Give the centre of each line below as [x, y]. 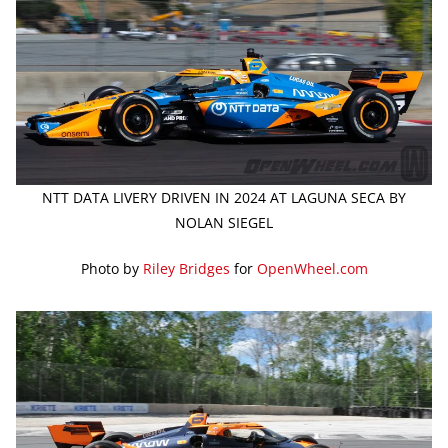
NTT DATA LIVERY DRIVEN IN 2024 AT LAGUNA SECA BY [224, 197]
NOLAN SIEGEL [224, 222]
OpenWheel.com [312, 268]
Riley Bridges [186, 268]
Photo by [111, 268]
